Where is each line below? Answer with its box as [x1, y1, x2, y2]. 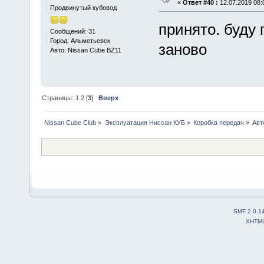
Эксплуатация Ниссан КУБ [104, 119, 185, 127]
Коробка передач [193, 119, 244, 127]
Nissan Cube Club [44, 119, 97, 127]
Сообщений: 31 [49, 28, 95, 35]
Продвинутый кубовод [49, 4, 117, 11]
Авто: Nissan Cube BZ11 [49, 47, 121, 54]
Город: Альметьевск [49, 37, 110, 45]
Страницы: [42, 94, 76, 102]
